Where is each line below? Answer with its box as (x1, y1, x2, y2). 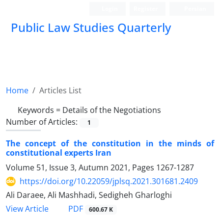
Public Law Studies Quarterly (11, 19, 171, 35)
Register (134, 4, 158, 13)
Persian (183, 4, 206, 13)
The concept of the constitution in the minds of (6, 138, 214, 149)
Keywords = (18, 105, 62, 115)
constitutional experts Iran (6, 147, 111, 159)
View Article (6, 203, 49, 215)
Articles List (39, 85, 82, 96)
